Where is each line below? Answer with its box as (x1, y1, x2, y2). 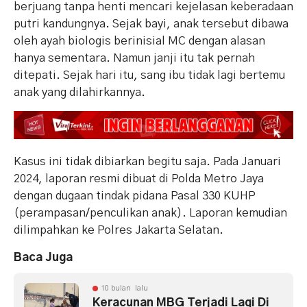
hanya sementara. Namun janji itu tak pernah (14, 52, 255, 64)
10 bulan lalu (101, 284, 148, 293)
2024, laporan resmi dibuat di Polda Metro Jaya (14, 173, 264, 185)
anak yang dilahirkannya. (14, 86, 145, 99)
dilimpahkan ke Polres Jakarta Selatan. (14, 224, 223, 236)
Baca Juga (14, 251, 73, 264)
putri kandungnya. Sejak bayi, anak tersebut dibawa (14, 18, 288, 30)
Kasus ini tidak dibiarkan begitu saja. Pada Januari (14, 156, 281, 168)
